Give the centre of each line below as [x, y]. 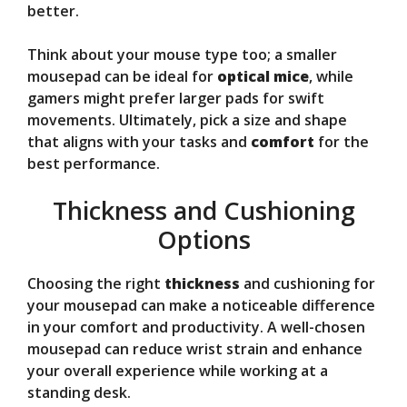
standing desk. [79, 393]
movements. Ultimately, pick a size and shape [187, 120]
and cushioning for [308, 284]
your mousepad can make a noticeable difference [201, 306]
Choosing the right [96, 284]
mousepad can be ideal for [122, 77]
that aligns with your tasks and [139, 142]
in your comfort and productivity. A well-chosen [196, 328]
